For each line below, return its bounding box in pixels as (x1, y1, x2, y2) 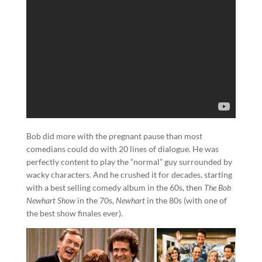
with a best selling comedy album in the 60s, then (26, 182, 204, 192)
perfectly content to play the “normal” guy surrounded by (26, 157, 232, 167)
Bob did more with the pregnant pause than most (26, 131, 202, 141)
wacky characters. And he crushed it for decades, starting (26, 170, 232, 180)
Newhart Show (26, 195, 77, 205)
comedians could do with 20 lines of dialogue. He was (26, 144, 219, 154)
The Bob (204, 182, 231, 192)
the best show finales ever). (26, 208, 123, 218)
